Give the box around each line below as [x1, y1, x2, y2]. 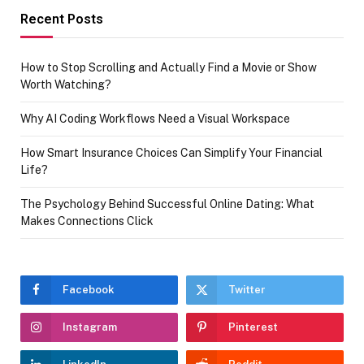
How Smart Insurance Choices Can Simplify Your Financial [20, 145, 323, 159]
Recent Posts [20, 11, 103, 27]
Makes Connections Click [20, 214, 154, 227]
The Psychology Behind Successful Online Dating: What [20, 197, 314, 210]
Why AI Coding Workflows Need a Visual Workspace [20, 111, 290, 125]
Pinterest [228, 320, 278, 333]
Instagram [63, 320, 117, 333]
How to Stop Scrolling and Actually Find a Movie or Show [20, 60, 317, 74]
